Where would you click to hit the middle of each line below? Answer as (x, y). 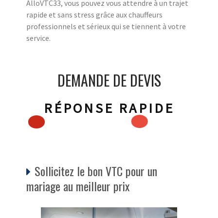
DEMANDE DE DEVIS (109, 80)
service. (38, 38)
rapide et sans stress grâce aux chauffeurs (94, 14)
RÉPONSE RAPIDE (109, 108)
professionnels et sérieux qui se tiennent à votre (106, 26)
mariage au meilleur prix (78, 186)
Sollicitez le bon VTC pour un (96, 171)
